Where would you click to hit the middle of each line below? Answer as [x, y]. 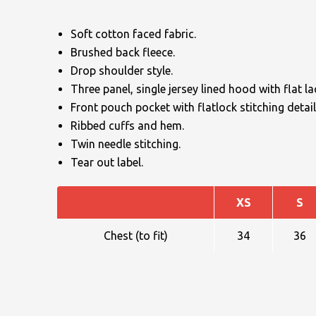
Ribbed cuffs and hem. [127, 126]
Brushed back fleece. [123, 53]
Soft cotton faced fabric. [133, 34]
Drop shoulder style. [122, 71]
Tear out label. [107, 163]
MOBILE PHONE [256, 251]
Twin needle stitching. [126, 144]
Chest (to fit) [135, 236]
